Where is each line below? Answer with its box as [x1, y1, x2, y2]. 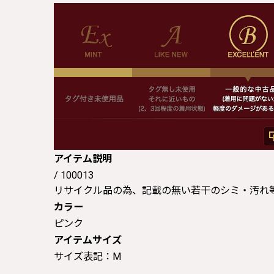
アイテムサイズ [54, 234, 122, 246]
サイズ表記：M [54, 250, 121, 262]
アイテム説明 [54, 152, 112, 165]
